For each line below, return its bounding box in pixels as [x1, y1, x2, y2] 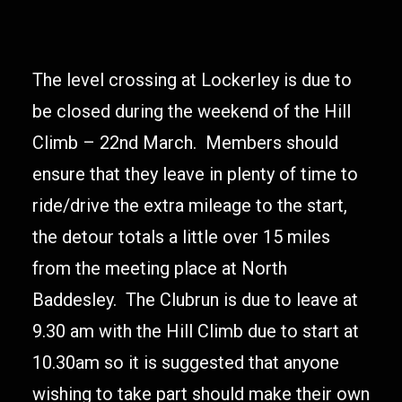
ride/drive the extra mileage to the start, [32, 195, 347, 216]
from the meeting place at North [32, 258, 287, 279]
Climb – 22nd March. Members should [32, 132, 338, 153]
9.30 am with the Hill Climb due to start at [32, 320, 359, 342]
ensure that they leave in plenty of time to [32, 163, 358, 185]
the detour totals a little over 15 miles [32, 226, 330, 248]
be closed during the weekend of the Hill [32, 100, 351, 122]
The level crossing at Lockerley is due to [32, 69, 352, 91]
